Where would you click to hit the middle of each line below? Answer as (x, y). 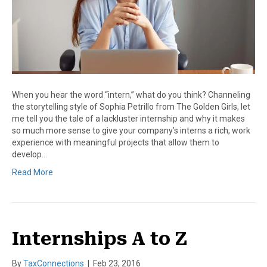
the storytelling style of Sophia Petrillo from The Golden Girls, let (131, 107)
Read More (32, 173)
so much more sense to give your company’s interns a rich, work (131, 131)
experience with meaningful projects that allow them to (116, 143)
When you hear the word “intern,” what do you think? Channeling (131, 95)
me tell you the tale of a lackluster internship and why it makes (128, 119)
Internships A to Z (100, 239)
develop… (30, 155)
